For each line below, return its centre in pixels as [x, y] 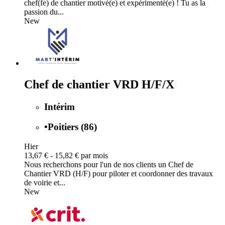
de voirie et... [45, 182]
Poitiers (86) [72, 127]
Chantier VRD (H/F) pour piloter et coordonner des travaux [119, 173]
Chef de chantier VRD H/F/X [99, 84]
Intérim [60, 106]
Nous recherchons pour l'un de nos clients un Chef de [109, 164]
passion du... [44, 12]
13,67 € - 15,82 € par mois [66, 155]
